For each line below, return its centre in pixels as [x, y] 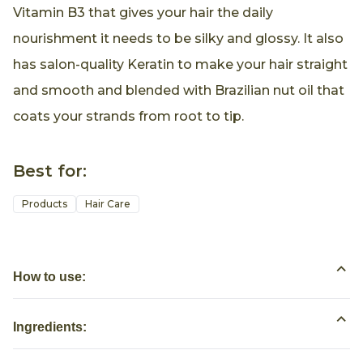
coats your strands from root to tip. [128, 116]
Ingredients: [50, 327]
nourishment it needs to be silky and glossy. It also [178, 38]
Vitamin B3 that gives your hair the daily [143, 12]
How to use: [49, 277]
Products [45, 204]
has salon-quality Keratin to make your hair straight [180, 64]
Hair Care [108, 204]
